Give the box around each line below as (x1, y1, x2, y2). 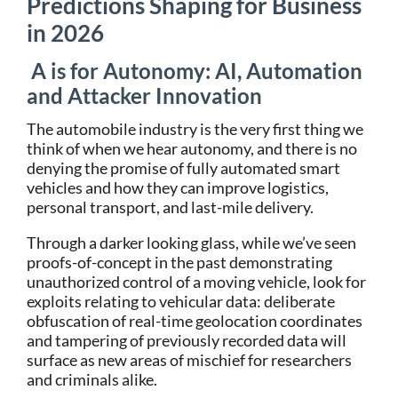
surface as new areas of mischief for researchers (27, 350, 352, 370)
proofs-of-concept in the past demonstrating (27, 252, 332, 272)
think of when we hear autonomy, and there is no (27, 139, 357, 158)
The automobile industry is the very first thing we (27, 119, 363, 139)
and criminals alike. (27, 370, 157, 389)
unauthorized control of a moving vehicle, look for (27, 272, 366, 291)
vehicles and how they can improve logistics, (27, 178, 329, 197)
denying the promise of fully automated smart (27, 158, 340, 178)
